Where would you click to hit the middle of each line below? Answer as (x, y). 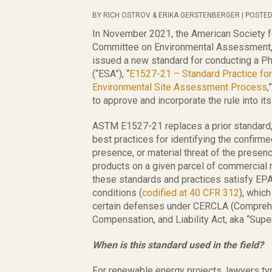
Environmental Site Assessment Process (180, 87)
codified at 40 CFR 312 (191, 193)
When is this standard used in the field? (178, 245)
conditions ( (117, 193)
